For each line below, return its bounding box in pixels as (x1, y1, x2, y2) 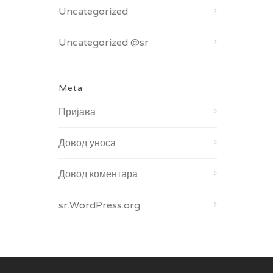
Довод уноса (58, 136, 116, 149)
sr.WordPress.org (58, 199, 140, 211)
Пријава (58, 105, 96, 118)
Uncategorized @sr (58, 36, 149, 49)
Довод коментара (58, 168, 138, 180)
